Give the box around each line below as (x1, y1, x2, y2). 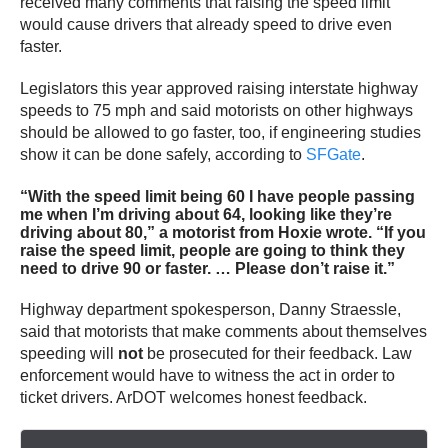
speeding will (20, 344, 118, 362)
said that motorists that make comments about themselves (20, 322, 427, 340)
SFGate (306, 146, 361, 164)
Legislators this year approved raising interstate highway (20, 80, 418, 98)
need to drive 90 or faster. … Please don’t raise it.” (20, 259, 395, 277)
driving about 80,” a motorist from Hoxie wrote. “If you (20, 223, 426, 241)
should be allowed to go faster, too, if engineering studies (20, 124, 421, 142)
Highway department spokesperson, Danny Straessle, (20, 300, 401, 318)
